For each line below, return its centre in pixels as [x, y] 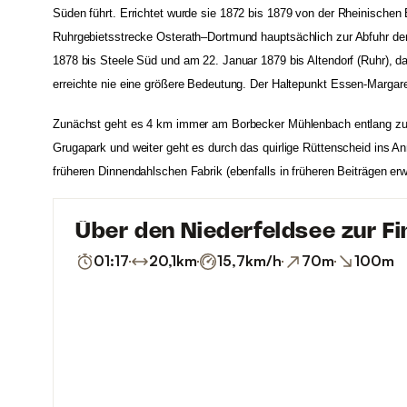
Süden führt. [84, 13]
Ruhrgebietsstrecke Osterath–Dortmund [155, 36]
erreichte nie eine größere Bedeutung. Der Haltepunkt [192, 84]
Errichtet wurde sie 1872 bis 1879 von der [228, 13]
